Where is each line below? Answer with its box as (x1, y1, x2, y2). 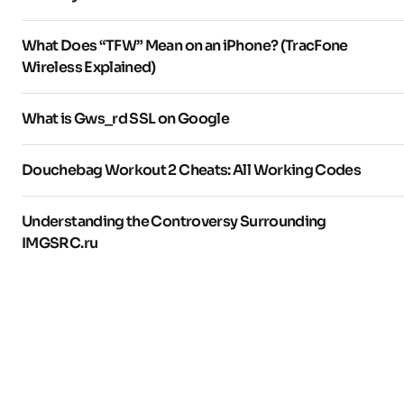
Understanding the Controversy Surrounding (22, 211, 326, 231)
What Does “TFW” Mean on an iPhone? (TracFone (22, 35, 348, 55)
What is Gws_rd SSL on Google (22, 108, 230, 128)
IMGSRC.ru (22, 233, 98, 252)
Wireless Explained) (22, 57, 156, 77)
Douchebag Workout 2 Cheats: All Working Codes (22, 160, 362, 179)
